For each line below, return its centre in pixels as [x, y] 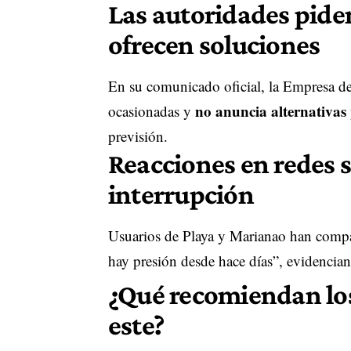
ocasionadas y [151, 110]
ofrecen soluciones [214, 44]
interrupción [181, 194]
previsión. [138, 136]
